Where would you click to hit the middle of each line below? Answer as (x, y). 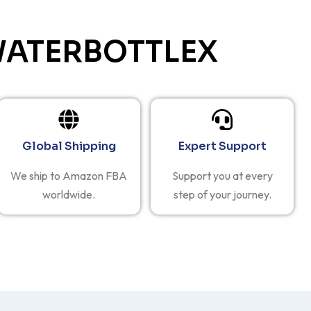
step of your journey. (222, 194)
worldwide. (69, 194)
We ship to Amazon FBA (69, 175)
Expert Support (222, 146)
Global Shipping (69, 146)
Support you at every (222, 175)
